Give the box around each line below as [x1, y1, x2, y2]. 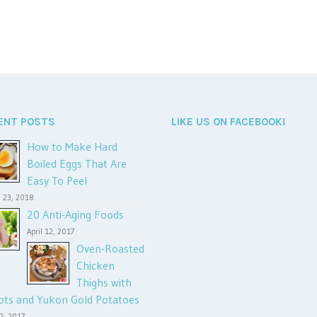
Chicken [76, 258, 115, 272]
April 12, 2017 [27, 226, 75, 236]
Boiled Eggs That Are [27, 156, 127, 171]
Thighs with [76, 275, 132, 289]
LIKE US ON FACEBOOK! [171, 115, 286, 128]
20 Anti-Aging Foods [27, 207, 124, 221]
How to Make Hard [27, 139, 117, 154]
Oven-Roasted [76, 241, 144, 255]
